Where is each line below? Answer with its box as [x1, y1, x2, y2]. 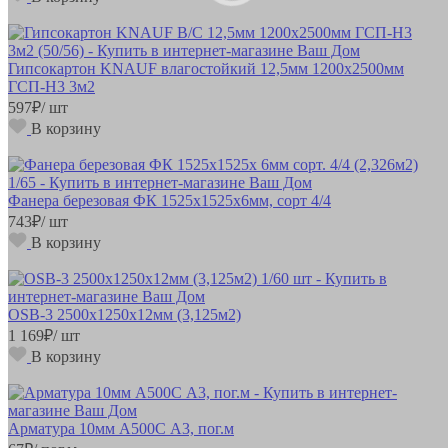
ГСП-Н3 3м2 [8, 77, 95, 95]
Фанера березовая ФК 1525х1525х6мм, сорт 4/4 [8, 191, 331, 209]
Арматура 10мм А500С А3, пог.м [8, 419, 234, 437]
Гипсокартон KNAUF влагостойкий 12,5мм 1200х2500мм [8, 59, 404, 77]
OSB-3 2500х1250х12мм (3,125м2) [8, 305, 241, 323]
